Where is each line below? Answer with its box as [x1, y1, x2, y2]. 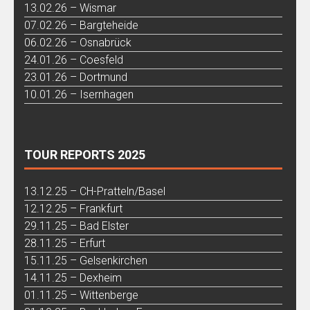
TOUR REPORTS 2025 [24, 147, 145, 162]
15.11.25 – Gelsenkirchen [24, 253, 147, 267]
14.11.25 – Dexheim [24, 271, 122, 284]
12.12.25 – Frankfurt [24, 201, 122, 215]
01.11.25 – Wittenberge [24, 288, 138, 302]
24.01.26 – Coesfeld [24, 53, 123, 66]
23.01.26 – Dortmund [24, 70, 127, 84]
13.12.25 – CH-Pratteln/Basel [24, 184, 165, 198]
